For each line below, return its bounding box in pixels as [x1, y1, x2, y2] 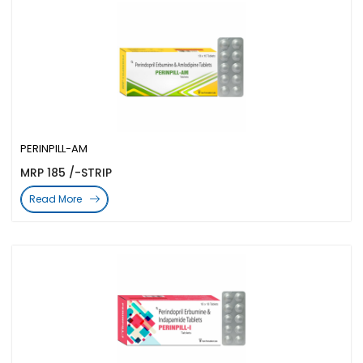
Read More [29, 192, 82, 206]
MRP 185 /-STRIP [20, 164, 112, 181]
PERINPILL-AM [20, 141, 88, 156]
